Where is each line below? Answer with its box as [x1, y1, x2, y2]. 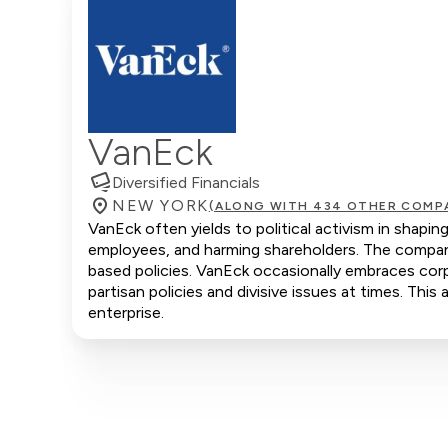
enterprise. [88, 303, 164, 322]
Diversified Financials [112, 172, 260, 192]
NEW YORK [112, 196, 209, 215]
